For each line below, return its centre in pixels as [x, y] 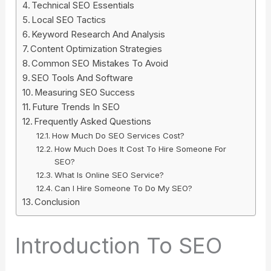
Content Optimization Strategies [96, 49]
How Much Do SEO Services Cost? [118, 135]
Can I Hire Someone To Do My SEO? [123, 188]
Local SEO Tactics [69, 20]
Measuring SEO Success [85, 92]
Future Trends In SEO [76, 107]
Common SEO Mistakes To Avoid [100, 63]
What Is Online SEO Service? [109, 175]
